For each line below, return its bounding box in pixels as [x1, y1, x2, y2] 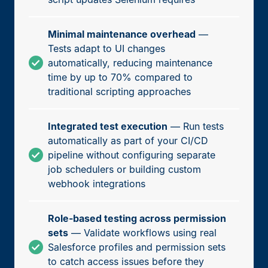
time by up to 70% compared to [48, 71, 193, 83]
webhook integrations [48, 177, 145, 190]
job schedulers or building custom [48, 163, 201, 175]
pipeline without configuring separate [48, 148, 215, 161]
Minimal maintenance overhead [48, 28, 196, 40]
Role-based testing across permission [48, 212, 226, 224]
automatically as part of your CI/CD [48, 134, 208, 147]
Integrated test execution [48, 120, 167, 132]
